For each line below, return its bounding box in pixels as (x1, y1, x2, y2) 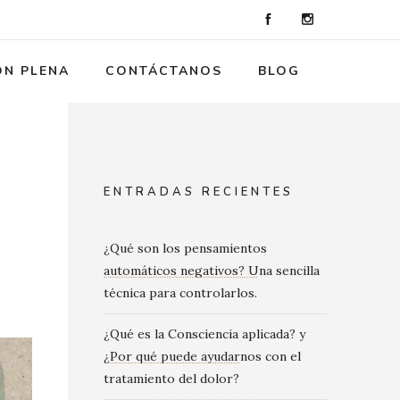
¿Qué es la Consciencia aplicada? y (104, 326, 305, 342)
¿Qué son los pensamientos (104, 240, 267, 256)
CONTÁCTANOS (105, 62, 222, 79)
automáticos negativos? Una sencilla (104, 262, 320, 279)
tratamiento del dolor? (104, 371, 239, 387)
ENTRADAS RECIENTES (104, 184, 294, 200)
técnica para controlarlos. (104, 285, 257, 301)
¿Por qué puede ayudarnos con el (104, 348, 301, 364)
